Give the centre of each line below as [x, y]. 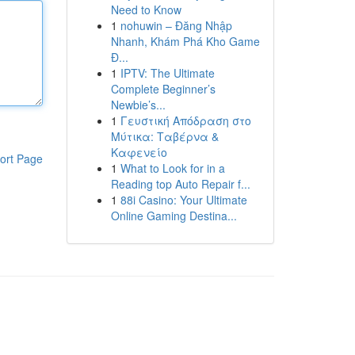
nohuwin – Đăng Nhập [176, 25]
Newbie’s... [138, 105]
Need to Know [146, 10]
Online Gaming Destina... [174, 216]
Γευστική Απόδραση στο [185, 120]
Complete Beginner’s [163, 89]
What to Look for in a [172, 168]
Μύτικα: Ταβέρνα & [164, 136]
